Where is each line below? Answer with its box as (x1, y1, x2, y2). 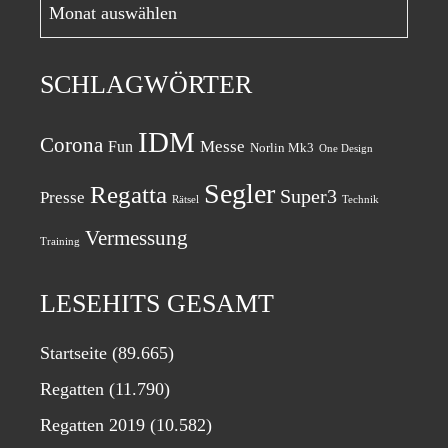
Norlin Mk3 (250, 140, 314, 155)
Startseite (40, 343, 107, 363)
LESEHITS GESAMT (40, 289, 274, 318)
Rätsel (172, 194, 199, 205)
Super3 (280, 185, 337, 207)
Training (40, 236, 80, 247)
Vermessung (85, 226, 188, 250)
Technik (342, 194, 379, 205)
